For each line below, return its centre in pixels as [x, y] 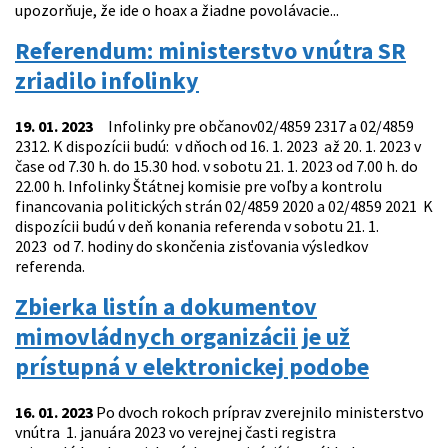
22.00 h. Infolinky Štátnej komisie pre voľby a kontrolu [198, 186]
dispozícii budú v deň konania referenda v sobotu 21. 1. [198, 226]
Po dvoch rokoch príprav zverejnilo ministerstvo [258, 412]
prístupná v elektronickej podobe [192, 367]
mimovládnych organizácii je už [182, 337]
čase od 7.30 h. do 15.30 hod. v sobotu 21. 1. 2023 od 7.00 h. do [216, 166]
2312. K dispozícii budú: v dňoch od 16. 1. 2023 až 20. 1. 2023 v [218, 146]
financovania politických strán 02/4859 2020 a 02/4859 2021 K [224, 206]
